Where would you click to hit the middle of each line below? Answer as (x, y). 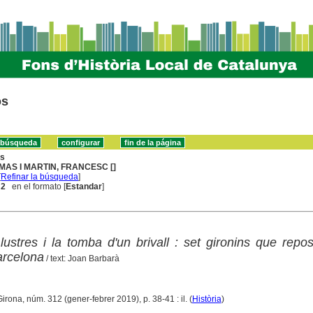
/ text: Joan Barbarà (81, 258)
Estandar (84, 186)
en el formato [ (36, 186)
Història (206, 299)
